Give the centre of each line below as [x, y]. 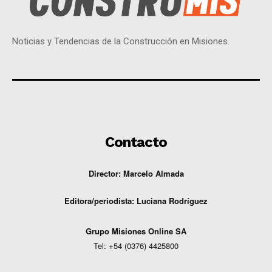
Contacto [136, 142]
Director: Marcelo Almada [136, 174]
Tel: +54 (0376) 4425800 [136, 246]
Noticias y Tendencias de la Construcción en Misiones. [121, 42]
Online [161, 231]
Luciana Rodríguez [172, 201]
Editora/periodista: [99, 201]
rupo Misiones [120, 231]
